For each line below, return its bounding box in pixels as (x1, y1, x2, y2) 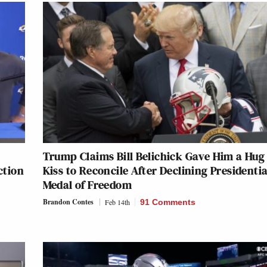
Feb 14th (104, 197, 130, 207)
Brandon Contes (42, 197, 94, 207)
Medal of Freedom (42, 176, 132, 194)
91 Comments (139, 197, 195, 207)
